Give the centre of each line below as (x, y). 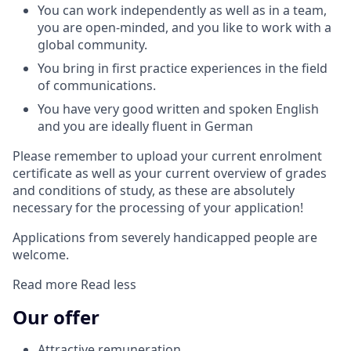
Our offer (56, 317)
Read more (47, 284)
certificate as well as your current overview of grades (170, 173)
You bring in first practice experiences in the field (183, 68)
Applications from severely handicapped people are (165, 237)
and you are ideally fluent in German (145, 126)
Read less (109, 284)
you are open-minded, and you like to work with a (185, 27)
